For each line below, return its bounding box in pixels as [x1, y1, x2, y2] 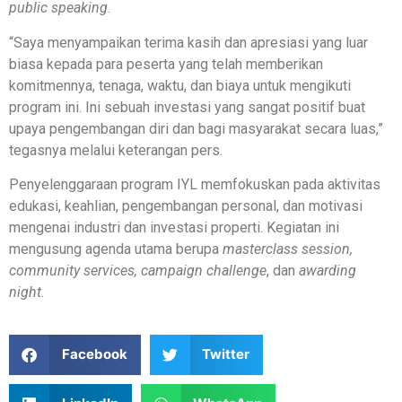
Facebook [61, 345, 127, 363]
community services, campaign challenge [9, 262, 267, 280]
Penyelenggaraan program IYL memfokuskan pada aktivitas [9, 176, 380, 194]
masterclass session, [223, 240, 353, 258]
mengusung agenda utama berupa [9, 240, 223, 258]
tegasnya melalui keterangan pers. [9, 141, 223, 159]
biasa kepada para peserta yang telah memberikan [9, 55, 323, 73]
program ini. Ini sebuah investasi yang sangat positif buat [9, 98, 365, 116]
